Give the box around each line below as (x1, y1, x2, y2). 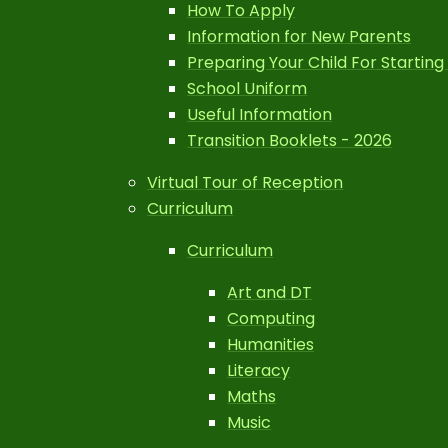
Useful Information (187, 103, 333, 126)
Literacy (227, 359, 291, 382)
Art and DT (227, 281, 313, 304)
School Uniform (187, 77, 308, 100)
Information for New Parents (187, 25, 412, 48)
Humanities (227, 333, 315, 356)
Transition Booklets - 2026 (187, 129, 393, 152)
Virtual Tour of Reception (147, 171, 344, 194)
